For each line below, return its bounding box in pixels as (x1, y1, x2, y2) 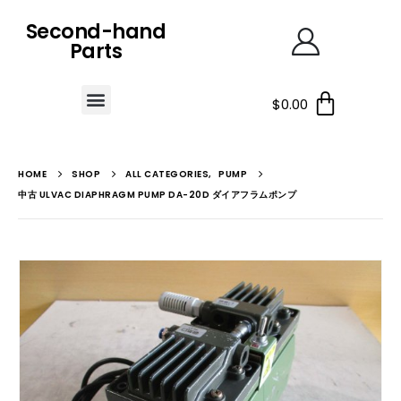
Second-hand (25, 18, 166, 46)
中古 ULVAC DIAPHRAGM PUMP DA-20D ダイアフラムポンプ (18, 188, 296, 201)
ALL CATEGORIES (125, 167, 209, 181)
